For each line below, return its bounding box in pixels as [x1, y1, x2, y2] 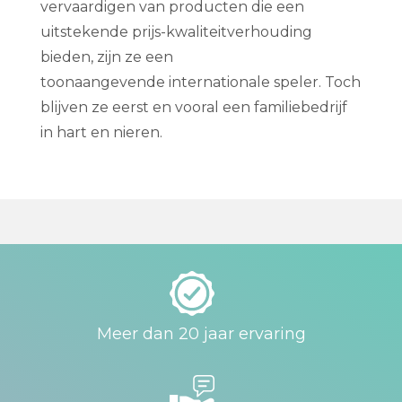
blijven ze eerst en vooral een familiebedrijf [40, 99, 347, 117]
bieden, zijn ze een [40, 48, 173, 66]
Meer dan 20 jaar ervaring [96, 324, 306, 345]
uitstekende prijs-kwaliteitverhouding [40, 23, 312, 41]
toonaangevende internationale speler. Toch [40, 74, 361, 92]
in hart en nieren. [40, 124, 162, 142]
